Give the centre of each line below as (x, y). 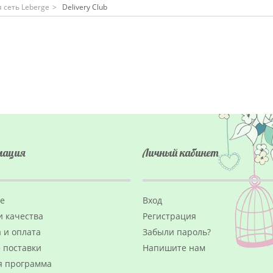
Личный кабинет (181, 153)
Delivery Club (84, 7)
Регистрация (169, 216)
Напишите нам (174, 248)
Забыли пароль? (177, 232)
